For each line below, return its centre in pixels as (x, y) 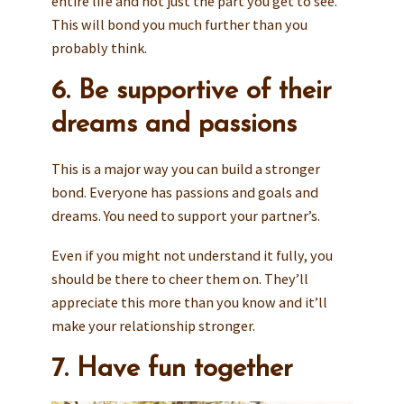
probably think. (99, 47)
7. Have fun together (172, 370)
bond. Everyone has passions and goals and (184, 192)
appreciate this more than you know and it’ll (189, 302)
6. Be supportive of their (191, 92)
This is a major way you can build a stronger (185, 168)
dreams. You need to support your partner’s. (185, 215)
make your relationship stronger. (153, 325)
